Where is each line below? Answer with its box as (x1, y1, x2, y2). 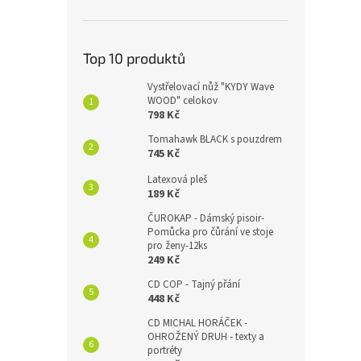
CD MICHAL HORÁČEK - (147, 316, 247, 330)
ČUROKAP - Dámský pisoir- (147, 211, 264, 226)
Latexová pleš (147, 172, 207, 187)
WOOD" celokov (147, 93, 218, 108)
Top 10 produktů (83, 49, 185, 67)
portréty (147, 343, 182, 358)
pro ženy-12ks (147, 239, 207, 253)
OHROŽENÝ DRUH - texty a (147, 330, 264, 344)
